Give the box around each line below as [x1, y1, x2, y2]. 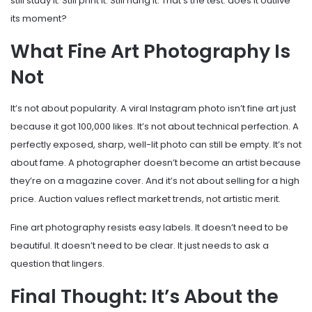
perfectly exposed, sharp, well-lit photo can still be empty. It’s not [10, 137, 302, 151]
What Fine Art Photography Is [10, 38, 290, 65]
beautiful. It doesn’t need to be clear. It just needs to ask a [10, 238, 269, 252]
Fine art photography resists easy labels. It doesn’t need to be [10, 220, 288, 234]
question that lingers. [10, 256, 104, 270]
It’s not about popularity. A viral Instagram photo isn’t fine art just [10, 101, 296, 115]
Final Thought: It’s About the [10, 283, 279, 309]
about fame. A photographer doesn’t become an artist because [10, 155, 301, 169]
